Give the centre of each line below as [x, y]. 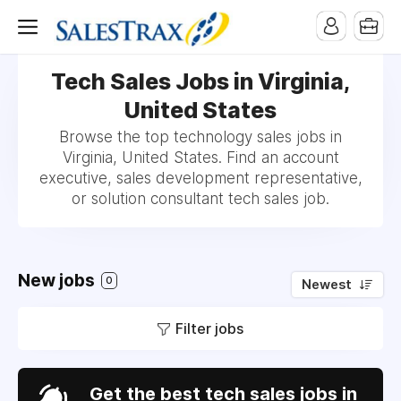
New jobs [58, 281]
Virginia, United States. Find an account [200, 158]
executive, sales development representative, [200, 178]
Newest [327, 285]
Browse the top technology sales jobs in [200, 137]
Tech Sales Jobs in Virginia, [200, 81]
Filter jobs [209, 328]
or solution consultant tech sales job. [200, 199]
